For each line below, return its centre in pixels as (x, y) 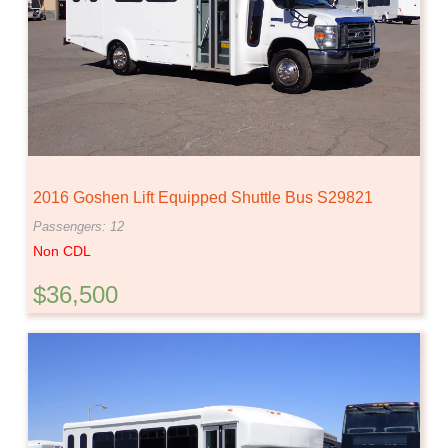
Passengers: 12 (78, 227)
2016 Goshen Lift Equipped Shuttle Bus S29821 (203, 198)
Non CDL (62, 251)
